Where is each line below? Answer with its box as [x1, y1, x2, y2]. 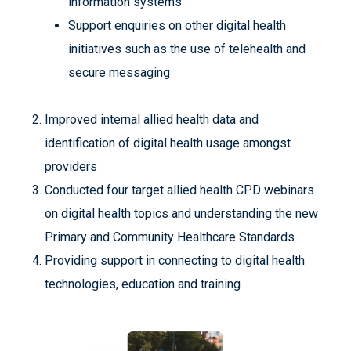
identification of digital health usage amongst [44, 135, 291, 150]
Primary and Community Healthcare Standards [44, 229, 295, 244]
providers [44, 158, 97, 174]
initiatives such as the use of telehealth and [67, 41, 306, 56]
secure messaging [67, 64, 170, 80]
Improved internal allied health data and [44, 111, 259, 127]
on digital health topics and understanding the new [44, 205, 318, 221]
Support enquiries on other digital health [67, 17, 286, 33]
